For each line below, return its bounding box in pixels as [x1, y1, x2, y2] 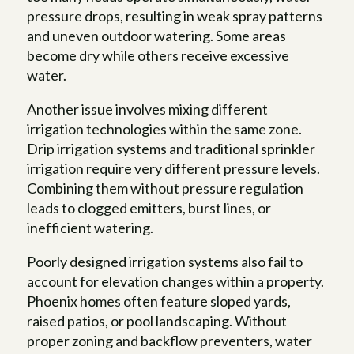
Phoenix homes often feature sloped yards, [27, 292, 292, 310]
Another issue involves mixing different [27, 100, 269, 118]
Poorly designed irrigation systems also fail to [27, 252, 303, 270]
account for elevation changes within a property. [27, 272, 325, 290]
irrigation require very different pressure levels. [27, 159, 321, 177]
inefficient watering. [27, 218, 154, 236]
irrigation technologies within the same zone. [27, 119, 303, 137]
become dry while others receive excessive [27, 46, 290, 64]
